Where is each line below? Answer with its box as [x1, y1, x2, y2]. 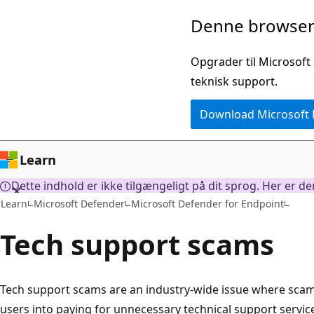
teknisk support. [191, 74, 278, 89]
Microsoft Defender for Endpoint [131, 196, 284, 210]
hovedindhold [11, 52, 84, 67]
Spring [11, 13, 46, 28]
